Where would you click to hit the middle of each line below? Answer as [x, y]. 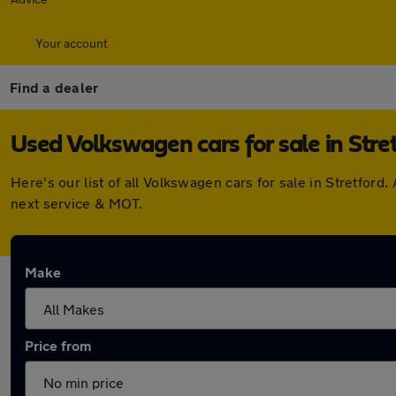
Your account [72, 43]
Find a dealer [54, 87]
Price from [58, 345]
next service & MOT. [77, 203]
